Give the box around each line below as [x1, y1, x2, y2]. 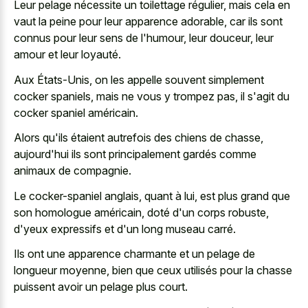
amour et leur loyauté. [14, 47, 121, 62]
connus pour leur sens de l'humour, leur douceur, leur [14, 31, 274, 45]
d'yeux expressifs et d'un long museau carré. [14, 221, 236, 236]
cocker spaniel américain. [14, 105, 138, 120]
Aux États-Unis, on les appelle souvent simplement [14, 72, 264, 87]
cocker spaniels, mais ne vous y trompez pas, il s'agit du [14, 89, 289, 103]
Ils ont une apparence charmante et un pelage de [14, 247, 255, 261]
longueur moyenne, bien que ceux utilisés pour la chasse [14, 263, 292, 278]
